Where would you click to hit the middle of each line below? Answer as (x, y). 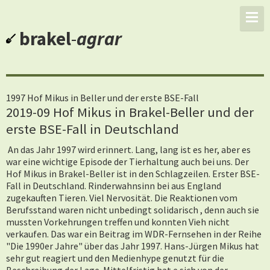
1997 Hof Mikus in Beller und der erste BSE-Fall (102, 98)
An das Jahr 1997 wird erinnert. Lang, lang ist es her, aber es (129, 149)
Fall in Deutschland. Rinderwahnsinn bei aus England (114, 186)
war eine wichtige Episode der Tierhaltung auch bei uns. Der (127, 162)
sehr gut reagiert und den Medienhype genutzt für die (115, 258)
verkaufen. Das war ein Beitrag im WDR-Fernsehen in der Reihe (134, 234)
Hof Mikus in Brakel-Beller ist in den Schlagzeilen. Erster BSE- (133, 174)
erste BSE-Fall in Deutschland (93, 129)
